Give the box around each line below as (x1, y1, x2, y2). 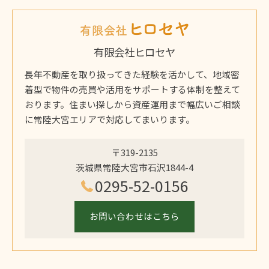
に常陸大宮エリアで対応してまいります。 (25, 112, 195, 125)
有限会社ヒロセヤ (94, 44, 175, 61)
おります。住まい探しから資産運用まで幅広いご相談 (25, 97, 240, 110)
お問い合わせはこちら (89, 210, 180, 223)
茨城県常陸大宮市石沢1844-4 (76, 160, 193, 174)
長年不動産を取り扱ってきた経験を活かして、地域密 (25, 67, 240, 80)
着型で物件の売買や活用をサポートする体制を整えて (25, 82, 240, 95)
